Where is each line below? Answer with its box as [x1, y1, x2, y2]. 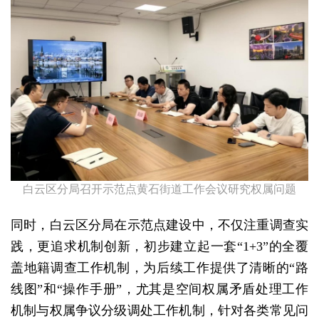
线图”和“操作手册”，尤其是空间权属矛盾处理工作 [11, 281, 308, 296]
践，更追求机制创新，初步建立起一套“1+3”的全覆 [11, 239, 308, 253]
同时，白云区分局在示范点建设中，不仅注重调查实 [11, 217, 308, 232]
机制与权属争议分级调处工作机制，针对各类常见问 [11, 303, 308, 318]
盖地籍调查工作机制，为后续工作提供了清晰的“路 [11, 260, 308, 275]
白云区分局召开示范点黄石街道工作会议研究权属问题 [23, 183, 296, 196]
